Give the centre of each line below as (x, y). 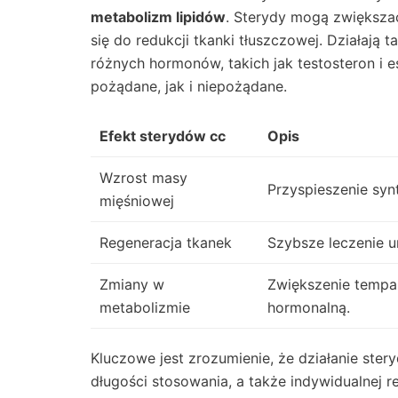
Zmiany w (132, 284)
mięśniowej (137, 200)
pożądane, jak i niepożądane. (189, 86)
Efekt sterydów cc (163, 135)
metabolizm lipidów (158, 16)
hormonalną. (309, 307)
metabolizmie (145, 307)
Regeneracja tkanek (166, 242)
